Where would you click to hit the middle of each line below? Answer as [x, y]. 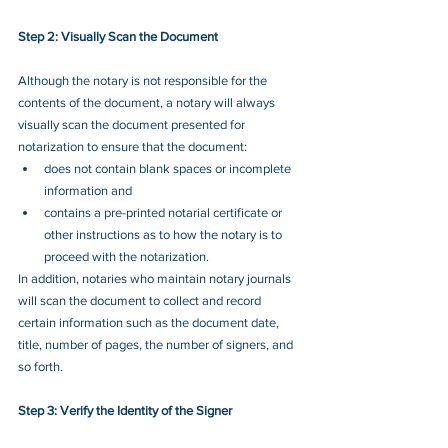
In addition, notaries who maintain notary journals [156, 278]
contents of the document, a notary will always [148, 102]
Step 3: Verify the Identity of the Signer [125, 410]
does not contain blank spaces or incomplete [169, 168]
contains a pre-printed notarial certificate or [164, 212]
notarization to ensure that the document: [134, 146]
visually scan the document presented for [133, 124]
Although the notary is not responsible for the [144, 80]
